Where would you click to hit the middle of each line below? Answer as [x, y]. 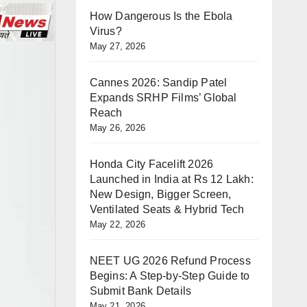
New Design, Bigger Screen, [160, 194]
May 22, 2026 [117, 224]
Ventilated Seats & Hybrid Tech [167, 209]
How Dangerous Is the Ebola [161, 16]
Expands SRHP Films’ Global [163, 98]
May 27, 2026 [117, 46]
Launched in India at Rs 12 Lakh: [171, 179]
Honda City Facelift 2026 [151, 164]
